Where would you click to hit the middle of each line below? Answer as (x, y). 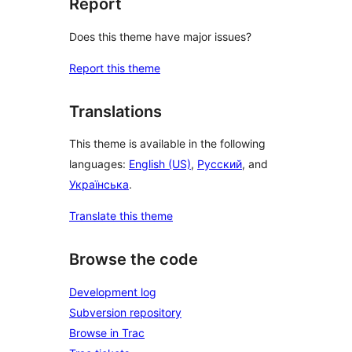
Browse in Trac (107, 333)
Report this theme (115, 68)
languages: (99, 164)
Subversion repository (125, 312)
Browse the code (134, 260)
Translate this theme (121, 216)
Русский (220, 164)
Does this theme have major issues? (160, 36)
